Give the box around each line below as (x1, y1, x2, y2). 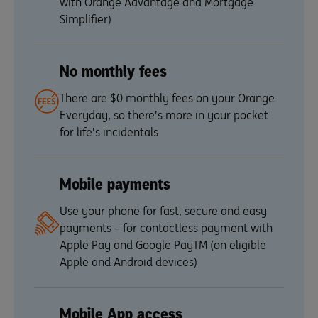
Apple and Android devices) (60, 255, 197, 269)
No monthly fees (60, 61, 167, 82)
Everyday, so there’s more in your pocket (60, 108, 268, 122)
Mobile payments (60, 174, 170, 194)
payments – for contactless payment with (60, 221, 273, 235)
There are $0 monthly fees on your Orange (60, 91, 275, 105)
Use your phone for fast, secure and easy (60, 204, 267, 218)
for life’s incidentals (60, 125, 158, 139)
